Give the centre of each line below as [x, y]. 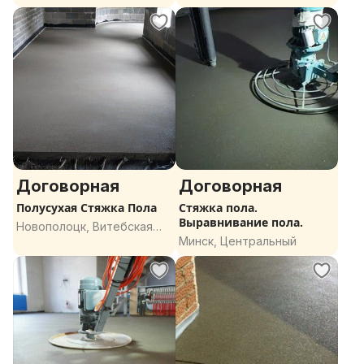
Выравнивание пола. [241, 222]
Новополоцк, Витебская [84, 226]
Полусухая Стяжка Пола [87, 208]
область [40, 243]
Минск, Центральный [238, 241]
